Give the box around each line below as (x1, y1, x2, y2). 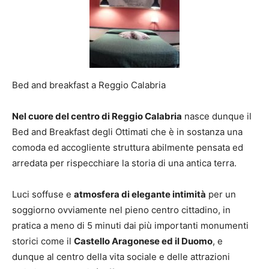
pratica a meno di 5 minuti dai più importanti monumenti (12, 220, 249, 231)
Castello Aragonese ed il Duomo (74, 235, 213, 247)
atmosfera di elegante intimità (74, 189, 206, 200)
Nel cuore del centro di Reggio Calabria (12, 110, 182, 122)
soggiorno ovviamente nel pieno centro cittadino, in (12, 204, 231, 216)
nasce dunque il (182, 110, 252, 122)
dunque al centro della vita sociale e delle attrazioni (12, 251, 230, 262)
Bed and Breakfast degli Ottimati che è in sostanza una (12, 126, 243, 138)
